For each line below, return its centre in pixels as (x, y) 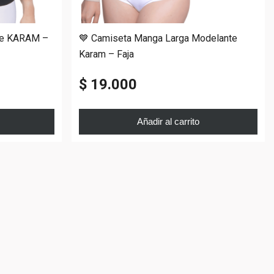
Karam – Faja (106, 54)
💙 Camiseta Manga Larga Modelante (158, 38)
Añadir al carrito (168, 121)
